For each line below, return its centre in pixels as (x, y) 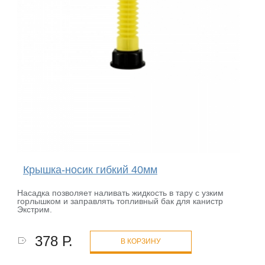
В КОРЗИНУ (141, 242)
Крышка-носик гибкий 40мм (90, 170)
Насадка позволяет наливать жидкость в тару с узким (121, 193)
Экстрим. (35, 210)
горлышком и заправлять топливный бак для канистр (120, 201)
